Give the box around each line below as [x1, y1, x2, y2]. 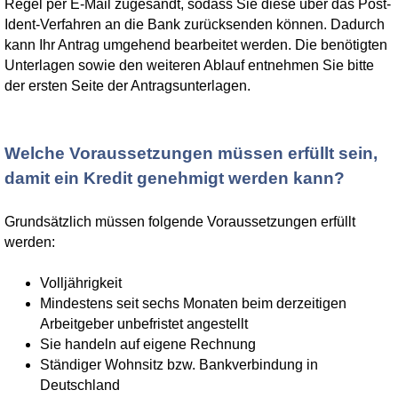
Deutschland [40, 378, 120, 393]
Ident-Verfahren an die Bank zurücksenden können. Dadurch [4, 17, 385, 32]
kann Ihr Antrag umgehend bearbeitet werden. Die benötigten [4, 37, 387, 52]
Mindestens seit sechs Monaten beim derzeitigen [40, 296, 346, 311]
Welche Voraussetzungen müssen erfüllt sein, [4, 144, 378, 163]
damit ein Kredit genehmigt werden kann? [4, 169, 345, 187]
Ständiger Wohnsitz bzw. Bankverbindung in [40, 357, 318, 372]
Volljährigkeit [40, 275, 122, 291]
